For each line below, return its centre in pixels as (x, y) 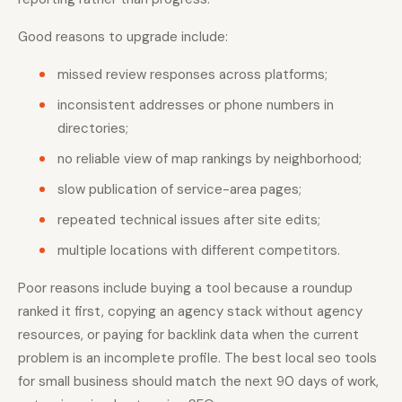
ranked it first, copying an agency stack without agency (190, 312)
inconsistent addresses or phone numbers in (196, 105)
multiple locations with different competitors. (199, 251)
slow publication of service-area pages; (179, 190)
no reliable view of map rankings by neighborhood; (210, 159)
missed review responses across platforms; (192, 75)
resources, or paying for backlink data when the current (188, 335)
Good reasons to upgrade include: (123, 37)
